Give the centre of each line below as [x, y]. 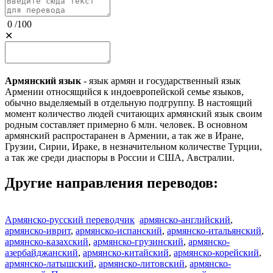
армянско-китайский [126, 253]
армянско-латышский [49, 264]
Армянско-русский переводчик [70, 220]
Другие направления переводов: [112, 183]
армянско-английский [185, 220]
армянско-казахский [47, 242]
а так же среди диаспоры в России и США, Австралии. [120, 157]
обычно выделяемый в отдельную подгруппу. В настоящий [129, 102]
